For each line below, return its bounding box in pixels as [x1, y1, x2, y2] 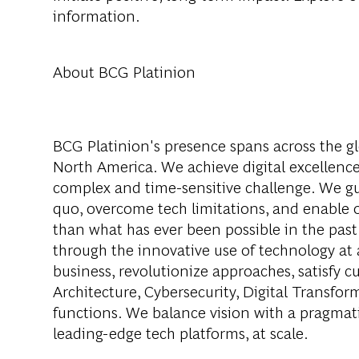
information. [53, 4, 140, 26]
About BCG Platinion [53, 60, 196, 83]
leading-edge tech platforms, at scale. [53, 321, 309, 344]
